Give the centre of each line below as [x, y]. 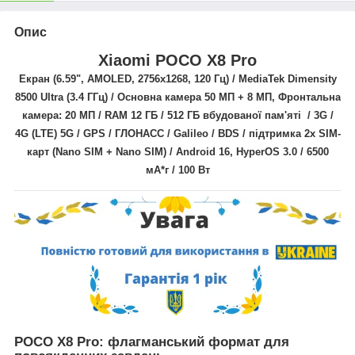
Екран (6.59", [53, 78]
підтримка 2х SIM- [294, 133]
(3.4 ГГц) [85, 97]
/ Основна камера [156, 97]
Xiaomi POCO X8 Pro [177, 60]
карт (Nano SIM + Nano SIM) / [101, 151]
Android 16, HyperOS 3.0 [236, 151]
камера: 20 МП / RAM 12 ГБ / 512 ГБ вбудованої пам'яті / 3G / [177, 115]
